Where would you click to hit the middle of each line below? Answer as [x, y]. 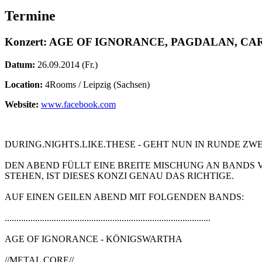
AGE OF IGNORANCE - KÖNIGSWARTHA [94, 239]
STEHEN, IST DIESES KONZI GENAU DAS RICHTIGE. [119, 175]
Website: [22, 104]
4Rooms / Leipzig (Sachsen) [96, 84]
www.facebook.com [78, 104]
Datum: [20, 64]
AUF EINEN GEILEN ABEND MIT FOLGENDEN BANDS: [124, 196]
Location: [24, 84]
